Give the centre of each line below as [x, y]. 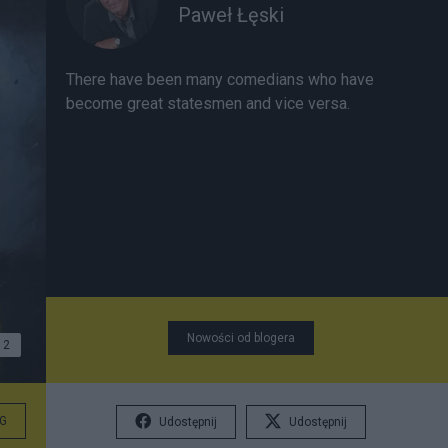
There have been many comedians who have [220, 79]
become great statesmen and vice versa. [208, 103]
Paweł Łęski [231, 14]
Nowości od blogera [241, 338]
